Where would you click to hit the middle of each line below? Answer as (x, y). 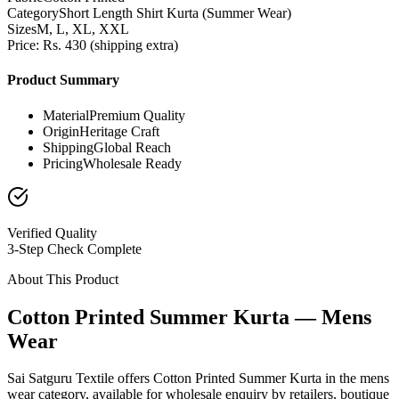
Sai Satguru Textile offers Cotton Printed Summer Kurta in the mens (198, 379)
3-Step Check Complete (74, 248)
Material (66, 115)
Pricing (63, 163)
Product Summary (63, 80)
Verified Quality (52, 232)
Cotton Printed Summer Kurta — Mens (189, 317)
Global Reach (132, 147)
